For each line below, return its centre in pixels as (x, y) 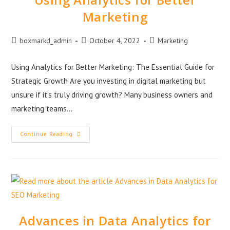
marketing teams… (42, 108)
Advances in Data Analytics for (115, 220)
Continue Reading (47, 134)
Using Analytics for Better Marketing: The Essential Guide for (113, 67)
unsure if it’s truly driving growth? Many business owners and (112, 94)
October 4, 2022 (115, 40)
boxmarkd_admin (46, 40)
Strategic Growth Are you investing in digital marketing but (109, 81)
